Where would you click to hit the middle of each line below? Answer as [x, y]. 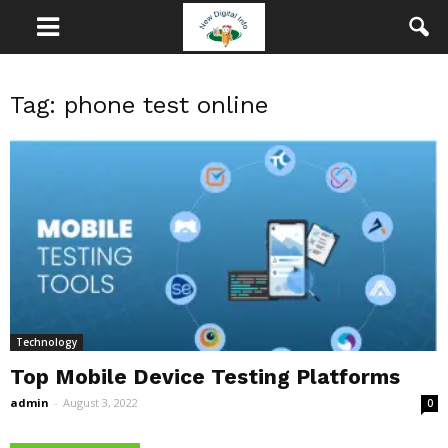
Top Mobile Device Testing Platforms [205, 377]
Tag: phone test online [139, 105]
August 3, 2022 [100, 403]
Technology [46, 342]
